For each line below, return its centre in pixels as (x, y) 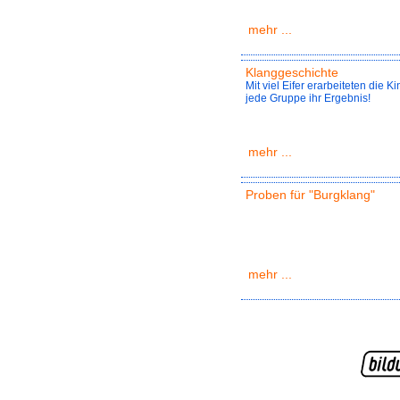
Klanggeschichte (292, 73)
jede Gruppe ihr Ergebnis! (308, 99)
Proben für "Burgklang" (310, 195)
